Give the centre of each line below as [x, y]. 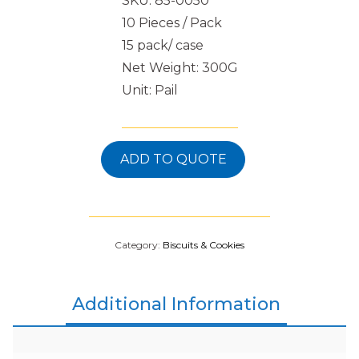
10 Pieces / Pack [171, 23]
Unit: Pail [149, 90]
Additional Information [176, 304]
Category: [139, 245]
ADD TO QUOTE [173, 159]
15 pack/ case [162, 45]
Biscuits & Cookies [204, 245]
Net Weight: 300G [179, 68]
